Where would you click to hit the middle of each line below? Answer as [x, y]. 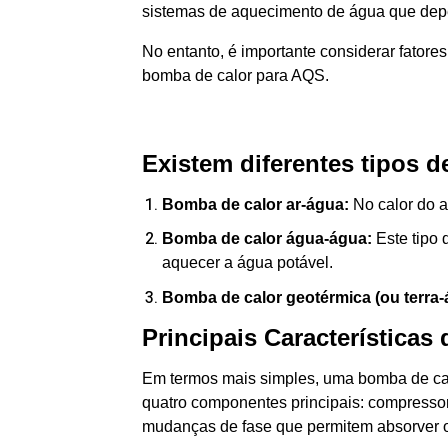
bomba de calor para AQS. [235, 75]
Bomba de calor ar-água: [255, 204]
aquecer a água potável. [247, 263]
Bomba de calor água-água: [267, 239]
